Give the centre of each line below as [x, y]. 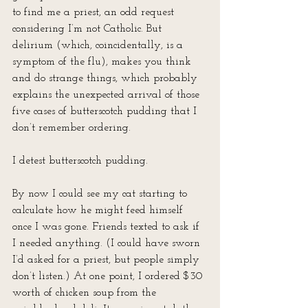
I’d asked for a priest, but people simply [108, 260]
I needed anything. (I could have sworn [108, 243]
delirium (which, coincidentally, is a [99, 45]
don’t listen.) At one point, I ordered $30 [109, 276]
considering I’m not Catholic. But [89, 29]
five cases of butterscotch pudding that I [106, 111]
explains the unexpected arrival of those [108, 95]
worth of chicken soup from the [86, 293]
